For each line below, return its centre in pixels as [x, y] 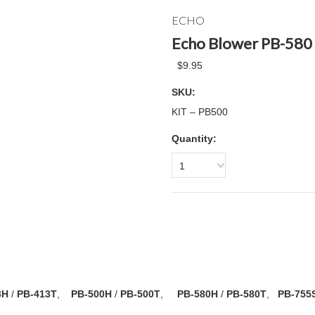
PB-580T [245, 294]
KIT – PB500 [200, 112]
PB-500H [91, 294]
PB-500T [140, 294]
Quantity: [194, 139]
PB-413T [37, 294]
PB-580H [195, 294]
